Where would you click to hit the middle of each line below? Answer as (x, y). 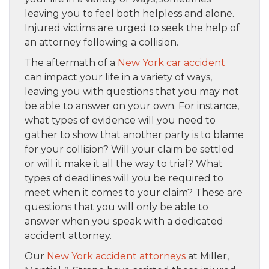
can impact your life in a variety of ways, (118, 77)
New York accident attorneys (116, 256)
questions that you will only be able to (116, 207)
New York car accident (171, 63)
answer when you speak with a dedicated (124, 222)
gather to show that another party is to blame (134, 135)
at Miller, (207, 256)
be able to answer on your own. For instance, (132, 106)
